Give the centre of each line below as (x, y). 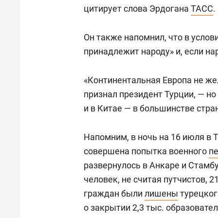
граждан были (114, 193)
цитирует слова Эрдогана (137, 9)
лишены (161, 193)
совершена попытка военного (146, 151)
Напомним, (107, 137)
